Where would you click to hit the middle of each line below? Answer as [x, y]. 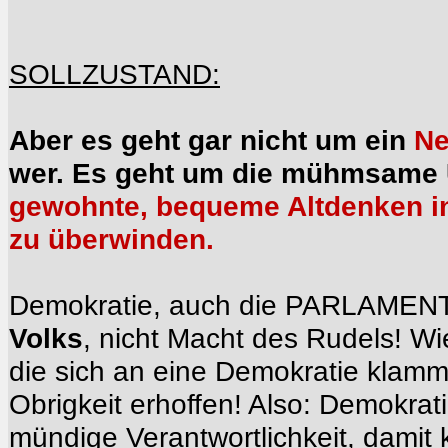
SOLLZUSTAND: [114, 74]
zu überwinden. [111, 239]
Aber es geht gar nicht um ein [211, 140]
